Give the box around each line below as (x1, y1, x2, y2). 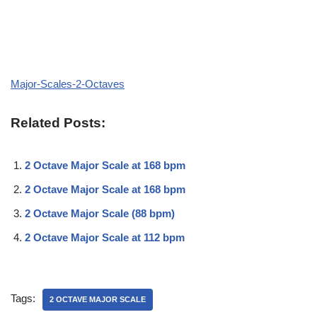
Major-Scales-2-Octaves (11, 77, 125, 90)
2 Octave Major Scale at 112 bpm (25, 231, 185, 243)
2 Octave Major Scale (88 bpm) (25, 207, 175, 219)
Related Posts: (11, 115, 105, 130)
